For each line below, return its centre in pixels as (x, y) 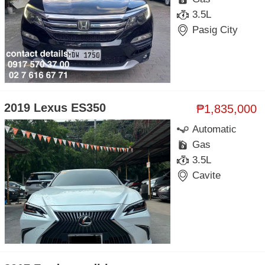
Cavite (207, 175)
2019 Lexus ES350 (55, 107)
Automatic (215, 129)
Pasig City (215, 30)
